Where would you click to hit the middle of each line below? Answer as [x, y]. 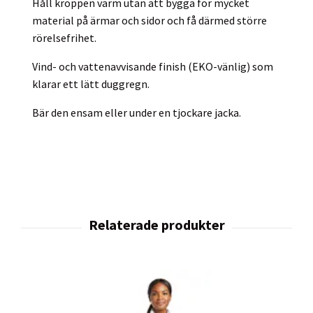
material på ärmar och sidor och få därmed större [150, 20]
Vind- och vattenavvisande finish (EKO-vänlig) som [153, 66]
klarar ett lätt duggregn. [91, 83]
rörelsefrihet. [64, 37]
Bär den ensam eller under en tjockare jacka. [137, 112]
